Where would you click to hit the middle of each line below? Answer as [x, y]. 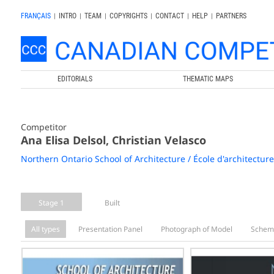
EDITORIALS [75, 79]
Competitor [43, 127]
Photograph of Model [196, 229]
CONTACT [169, 16]
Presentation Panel [110, 229]
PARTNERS [231, 16]
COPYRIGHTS [128, 16]
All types [45, 229]
